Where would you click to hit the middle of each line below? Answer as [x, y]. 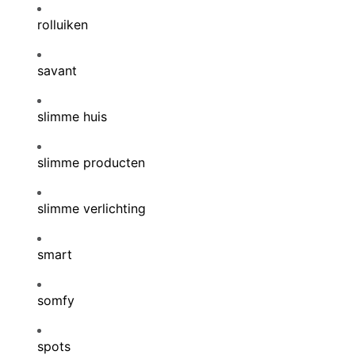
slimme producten [91, 162]
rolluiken [63, 25]
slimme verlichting [92, 208]
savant [57, 71]
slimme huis [72, 116]
